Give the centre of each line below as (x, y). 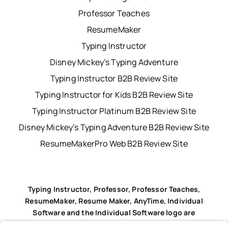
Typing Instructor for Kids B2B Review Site (114, 94)
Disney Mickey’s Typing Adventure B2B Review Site (114, 127)
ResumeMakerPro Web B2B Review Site (114, 143)
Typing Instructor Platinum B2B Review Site (114, 111)
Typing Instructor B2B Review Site (114, 78)
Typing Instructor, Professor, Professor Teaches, (114, 189)
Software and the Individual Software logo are (114, 212)
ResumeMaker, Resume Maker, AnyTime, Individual (114, 201)
